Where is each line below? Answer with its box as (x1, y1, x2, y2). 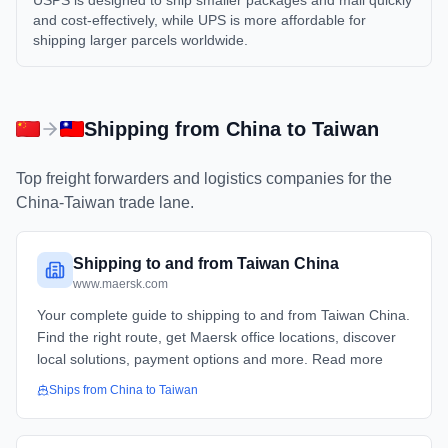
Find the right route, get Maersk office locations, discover (37, 329, 396, 345)
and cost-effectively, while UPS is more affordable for (33, 12, 366, 28)
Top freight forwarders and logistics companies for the (16, 170, 392, 187)
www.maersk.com (73, 277, 168, 291)
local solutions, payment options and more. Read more (37, 351, 383, 367)
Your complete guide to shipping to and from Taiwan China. (37, 307, 410, 323)
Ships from (49, 383, 110, 397)
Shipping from (84, 118, 226, 140)
